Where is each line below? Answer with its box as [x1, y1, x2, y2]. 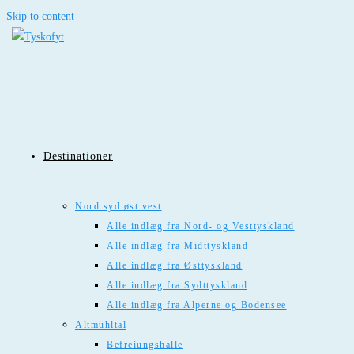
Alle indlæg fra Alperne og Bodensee [107, 299, 287, 311]
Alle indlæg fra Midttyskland [107, 240, 248, 251]
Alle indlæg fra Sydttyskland [107, 280, 247, 291]
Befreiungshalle [107, 339, 183, 350]
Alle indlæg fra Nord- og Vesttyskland [107, 220, 295, 232]
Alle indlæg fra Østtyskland [107, 260, 243, 271]
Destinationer [43, 150, 113, 162]
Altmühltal [75, 319, 126, 330]
